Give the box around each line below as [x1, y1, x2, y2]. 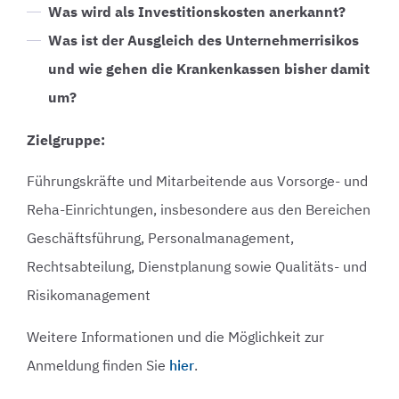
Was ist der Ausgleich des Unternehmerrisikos [48, 30, 359, 49]
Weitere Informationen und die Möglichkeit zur [27, 327, 324, 346]
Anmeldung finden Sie [27, 355, 169, 374]
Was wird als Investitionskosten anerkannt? [48, 2, 346, 20]
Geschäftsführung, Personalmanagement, [27, 229, 294, 248]
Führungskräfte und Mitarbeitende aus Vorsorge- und [27, 172, 368, 191]
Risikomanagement [27, 286, 151, 305]
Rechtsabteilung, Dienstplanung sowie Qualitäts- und [27, 257, 367, 276]
